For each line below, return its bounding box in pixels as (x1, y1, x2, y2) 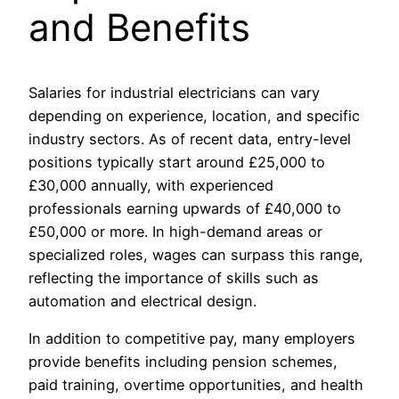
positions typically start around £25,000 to (28, 153, 325, 172)
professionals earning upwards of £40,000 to (28, 199, 341, 218)
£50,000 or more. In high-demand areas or (28, 223, 322, 241)
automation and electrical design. (28, 292, 256, 311)
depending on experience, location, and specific (28, 107, 360, 126)
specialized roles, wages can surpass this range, (28, 246, 363, 265)
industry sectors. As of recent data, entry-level (28, 130, 351, 149)
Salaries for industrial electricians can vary (28, 84, 320, 102)
